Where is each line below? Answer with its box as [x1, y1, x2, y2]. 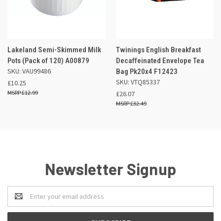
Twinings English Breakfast [115, 45, 201, 54]
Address [7, 196, 33, 206]
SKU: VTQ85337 [115, 77, 160, 86]
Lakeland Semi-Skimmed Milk [7, 45, 101, 54]
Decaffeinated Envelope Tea [115, 56, 204, 65]
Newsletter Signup [44, 159, 177, 178]
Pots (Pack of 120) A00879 [7, 56, 89, 65]
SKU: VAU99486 [7, 66, 51, 75]
